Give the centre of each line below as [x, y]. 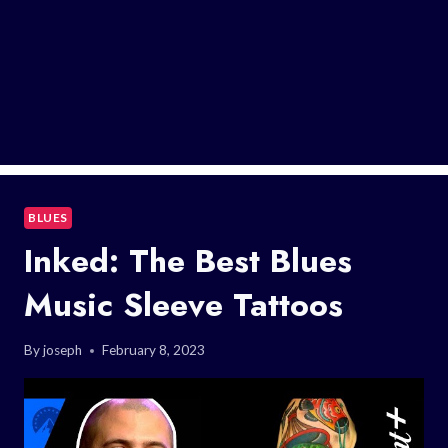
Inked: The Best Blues [188, 260]
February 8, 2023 [154, 350]
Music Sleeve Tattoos [183, 304]
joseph [63, 350]
